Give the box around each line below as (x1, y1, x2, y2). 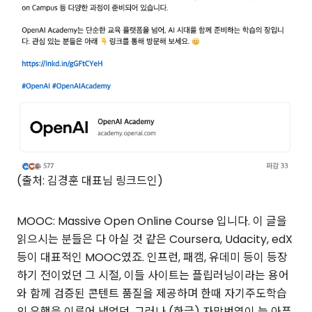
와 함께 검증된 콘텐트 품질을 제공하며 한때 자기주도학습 (17, 286, 287, 302)
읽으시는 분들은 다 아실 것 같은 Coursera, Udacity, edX (17, 231, 292, 248)
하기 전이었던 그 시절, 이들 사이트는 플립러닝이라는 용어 (17, 267, 289, 284)
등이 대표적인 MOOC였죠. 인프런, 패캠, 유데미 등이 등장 (17, 249, 288, 266)
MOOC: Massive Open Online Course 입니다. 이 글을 (17, 213, 287, 230)
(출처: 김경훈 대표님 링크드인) (17, 173, 163, 189)
